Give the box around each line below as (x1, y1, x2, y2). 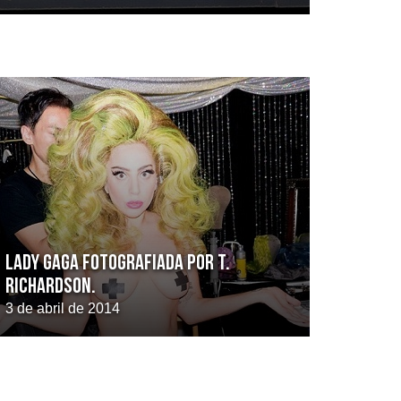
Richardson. (5, 277, 96, 298)
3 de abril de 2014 (5, 301, 120, 316)
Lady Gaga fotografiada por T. (5, 253, 230, 275)
